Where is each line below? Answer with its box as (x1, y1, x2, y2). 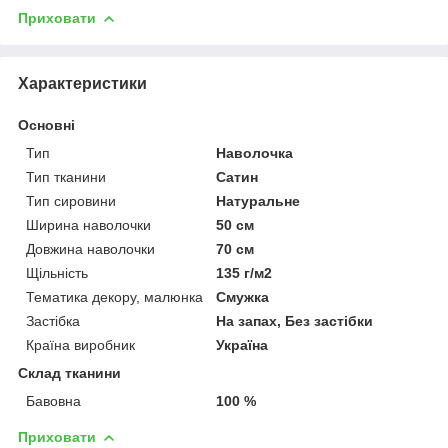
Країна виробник (26, 336, 135, 353)
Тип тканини (26, 168, 106, 185)
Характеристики (18, 74, 147, 92)
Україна (216, 336, 269, 353)
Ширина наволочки (26, 216, 151, 233)
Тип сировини (26, 192, 116, 209)
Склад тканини (18, 364, 121, 381)
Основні (18, 116, 75, 133)
